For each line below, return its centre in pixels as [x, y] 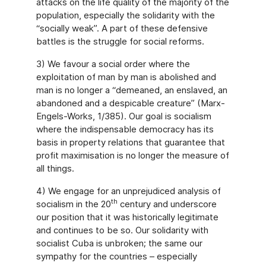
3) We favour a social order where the [113, 64]
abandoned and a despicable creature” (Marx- [130, 103]
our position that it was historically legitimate [127, 217]
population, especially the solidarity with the [125, 15]
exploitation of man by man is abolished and [126, 77]
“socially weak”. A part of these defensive [122, 28]
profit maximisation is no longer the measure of [132, 155]
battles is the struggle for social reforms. [120, 41]
